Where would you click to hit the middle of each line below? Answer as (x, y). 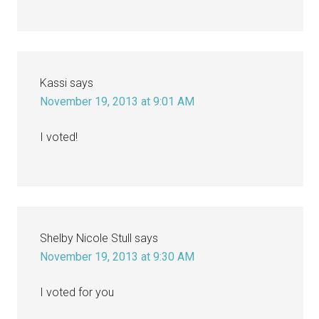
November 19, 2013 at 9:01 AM (117, 101)
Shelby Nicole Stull (86, 238)
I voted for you (77, 292)
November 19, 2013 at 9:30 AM (117, 256)
